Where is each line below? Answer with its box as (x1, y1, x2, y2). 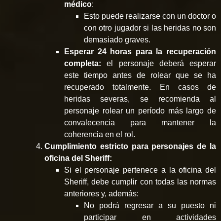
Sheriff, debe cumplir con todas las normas (64, 177, 216, 186)
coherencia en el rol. (64, 130, 135, 139)
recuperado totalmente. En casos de (64, 82, 216, 91)
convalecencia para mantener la (64, 118, 216, 127)
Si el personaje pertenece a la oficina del (64, 165, 216, 174)
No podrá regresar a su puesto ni (84, 201, 216, 210)
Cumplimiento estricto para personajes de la (44, 142, 216, 150)
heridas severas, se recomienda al (64, 94, 216, 103)
